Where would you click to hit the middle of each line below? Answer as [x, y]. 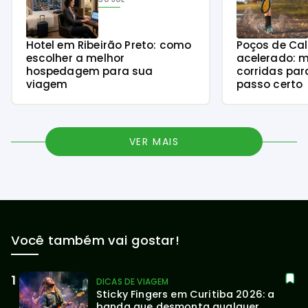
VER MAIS [154, 141]
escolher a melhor [75, 58]
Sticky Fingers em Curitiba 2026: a [186, 294]
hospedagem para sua [89, 71]
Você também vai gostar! [95, 240]
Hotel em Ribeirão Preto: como [109, 45]
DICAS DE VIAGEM [133, 281]
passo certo [269, 84]
